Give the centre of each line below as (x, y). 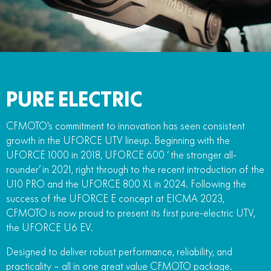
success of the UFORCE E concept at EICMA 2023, (115, 198)
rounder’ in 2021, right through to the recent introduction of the (135, 169)
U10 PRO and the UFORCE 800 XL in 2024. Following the (126, 184)
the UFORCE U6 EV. (50, 227)
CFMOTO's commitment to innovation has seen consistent (126, 126)
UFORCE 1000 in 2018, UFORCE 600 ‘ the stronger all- (121, 155)
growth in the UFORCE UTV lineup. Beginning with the (118, 140)
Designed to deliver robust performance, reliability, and (119, 251)
